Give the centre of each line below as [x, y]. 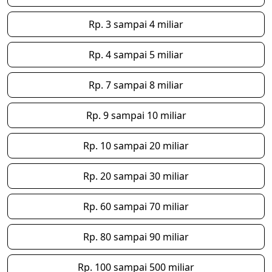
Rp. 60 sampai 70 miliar [136, 206]
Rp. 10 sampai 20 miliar [136, 146]
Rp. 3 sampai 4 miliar [136, 24]
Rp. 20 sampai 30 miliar [136, 176]
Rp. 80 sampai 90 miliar [136, 237]
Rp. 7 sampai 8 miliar [136, 85]
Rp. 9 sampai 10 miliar [136, 115]
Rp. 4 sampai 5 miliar [136, 55]
